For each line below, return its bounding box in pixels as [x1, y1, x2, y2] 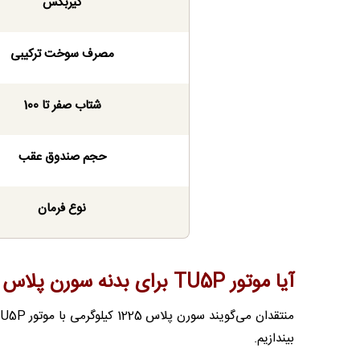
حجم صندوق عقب [18, 146, 106, 167]
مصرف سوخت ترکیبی [10, 43, 114, 64]
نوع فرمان [38, 198, 87, 219]
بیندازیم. [253, 328, 294, 349]
